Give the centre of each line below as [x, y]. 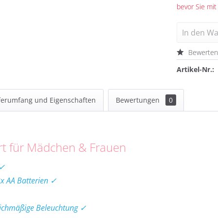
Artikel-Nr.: [196, 69]
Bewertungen [139, 100]
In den [194, 33]
